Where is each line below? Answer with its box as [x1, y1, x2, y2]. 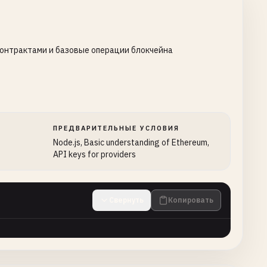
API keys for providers [52, 149, 136, 160]
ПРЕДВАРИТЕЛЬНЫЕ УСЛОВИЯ [52, 124, 180, 132]
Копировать [168, 195, 213, 204]
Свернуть [109, 195, 144, 204]
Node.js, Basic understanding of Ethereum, [52, 137, 209, 148]
